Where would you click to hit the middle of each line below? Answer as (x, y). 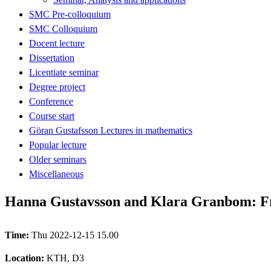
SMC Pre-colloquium (70, 14)
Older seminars (58, 159)
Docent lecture (57, 43)
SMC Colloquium (63, 28)
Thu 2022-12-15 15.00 (75, 235)
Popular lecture (58, 145)
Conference (51, 101)
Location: (26, 258)
